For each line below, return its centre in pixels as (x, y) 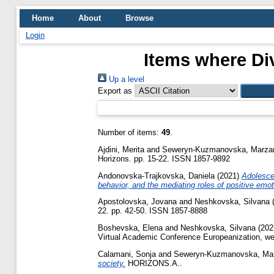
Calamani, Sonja (127, 254)
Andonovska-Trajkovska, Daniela (156, 176)
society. (112, 263)
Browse (139, 18)
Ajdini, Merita (121, 149)
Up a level (125, 79)
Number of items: (130, 132)
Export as (115, 91)
